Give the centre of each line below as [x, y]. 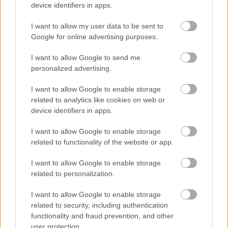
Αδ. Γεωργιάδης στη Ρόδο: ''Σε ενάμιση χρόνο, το [103, 57]
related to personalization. [73, 173]
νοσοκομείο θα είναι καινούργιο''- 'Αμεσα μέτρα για [108, 68]
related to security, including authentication [99, 205]
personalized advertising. [71, 68]
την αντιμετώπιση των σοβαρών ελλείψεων [92, 78]
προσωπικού [31, 89]
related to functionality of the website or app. [102, 142]
